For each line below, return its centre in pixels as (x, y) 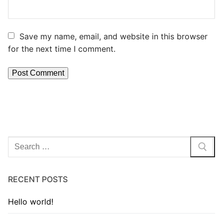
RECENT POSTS (38, 179)
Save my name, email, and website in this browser (113, 37)
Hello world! (31, 202)
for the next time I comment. (62, 49)
